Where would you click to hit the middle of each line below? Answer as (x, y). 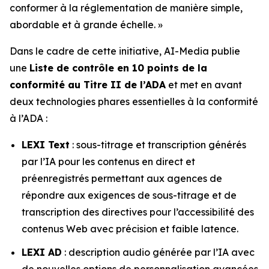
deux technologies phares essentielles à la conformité (134, 101)
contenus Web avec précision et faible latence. (130, 229)
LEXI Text (46, 145)
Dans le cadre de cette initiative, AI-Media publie (125, 51)
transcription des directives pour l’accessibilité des (138, 212)
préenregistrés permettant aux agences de (122, 178)
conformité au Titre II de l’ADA (88, 85)
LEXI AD (42, 252)
